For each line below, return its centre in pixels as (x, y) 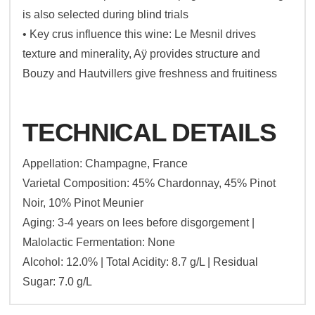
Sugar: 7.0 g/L (58, 281)
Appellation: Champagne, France (105, 163)
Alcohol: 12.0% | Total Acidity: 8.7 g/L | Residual (141, 262)
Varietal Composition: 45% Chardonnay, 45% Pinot (149, 183)
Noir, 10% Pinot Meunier (83, 202)
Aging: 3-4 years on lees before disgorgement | (139, 222)
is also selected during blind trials (106, 14)
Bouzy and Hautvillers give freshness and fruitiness (150, 73)
